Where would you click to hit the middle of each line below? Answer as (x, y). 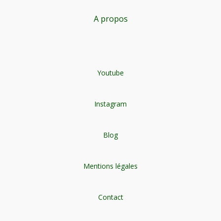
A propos (110, 19)
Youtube (110, 73)
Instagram (110, 104)
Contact (110, 197)
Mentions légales (110, 166)
